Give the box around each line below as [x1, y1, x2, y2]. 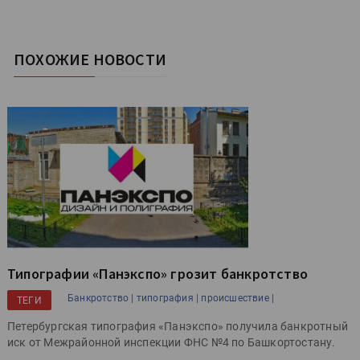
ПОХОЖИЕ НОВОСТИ [14, 49, 166, 70]
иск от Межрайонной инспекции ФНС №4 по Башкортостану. [7, 336, 336, 350]
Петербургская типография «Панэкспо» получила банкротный [7, 320, 348, 333]
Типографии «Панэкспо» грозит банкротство [7, 264, 308, 284]
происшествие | [201, 292, 275, 305]
